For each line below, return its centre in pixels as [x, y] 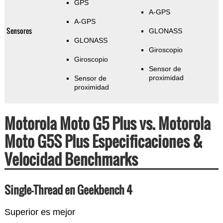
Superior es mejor [40, 212]
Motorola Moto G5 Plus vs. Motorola [107, 123]
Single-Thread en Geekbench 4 [68, 190]
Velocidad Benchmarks [71, 159]
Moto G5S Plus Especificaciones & [103, 141]
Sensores [19, 31]
